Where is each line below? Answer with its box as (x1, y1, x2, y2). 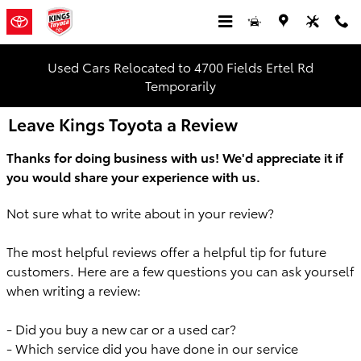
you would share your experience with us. (6, 167, 260, 185)
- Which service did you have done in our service (6, 338, 298, 357)
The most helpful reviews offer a (6, 242, 203, 260)
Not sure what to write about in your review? (6, 203, 277, 222)
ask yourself (278, 261, 354, 280)
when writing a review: (6, 280, 141, 299)
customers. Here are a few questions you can (6, 261, 278, 280)
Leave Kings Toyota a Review (8, 112, 238, 135)
